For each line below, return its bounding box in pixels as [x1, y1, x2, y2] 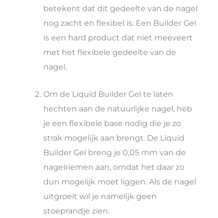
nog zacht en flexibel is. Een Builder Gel [43, 18, 197, 28]
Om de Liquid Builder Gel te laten [43, 89, 174, 99]
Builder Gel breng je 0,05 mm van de [43, 147, 186, 157]
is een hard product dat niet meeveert [43, 32, 193, 42]
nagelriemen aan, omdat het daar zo [43, 162, 185, 172]
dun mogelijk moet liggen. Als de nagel [43, 176, 197, 186]
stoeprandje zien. [43, 205, 110, 216]
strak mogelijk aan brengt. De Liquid [43, 132, 185, 143]
